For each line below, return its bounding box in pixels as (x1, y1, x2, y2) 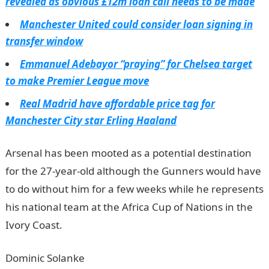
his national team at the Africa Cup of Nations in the (5, 200, 253, 214)
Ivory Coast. (5, 218, 62, 232)
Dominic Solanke (5, 251, 85, 265)
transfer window (5, 34, 83, 48)
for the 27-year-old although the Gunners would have (5, 164, 261, 178)
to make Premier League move (5, 74, 149, 88)
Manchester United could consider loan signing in (19, 17, 253, 31)
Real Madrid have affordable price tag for (19, 97, 215, 110)
